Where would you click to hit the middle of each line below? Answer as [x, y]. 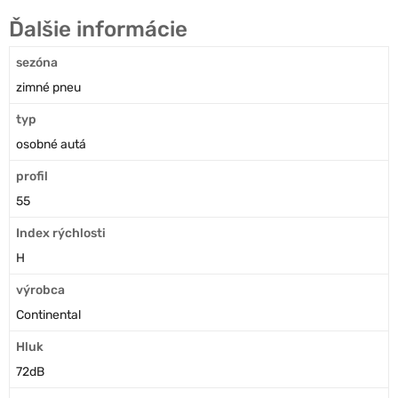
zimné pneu [48, 87]
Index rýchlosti [61, 233]
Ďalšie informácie [98, 28]
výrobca [40, 290]
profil [32, 176]
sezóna [37, 62]
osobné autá [51, 144]
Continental [48, 314]
